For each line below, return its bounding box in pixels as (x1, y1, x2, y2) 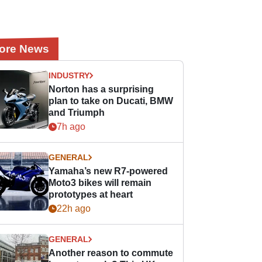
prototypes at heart (49, 189, 133, 199)
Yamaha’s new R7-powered (49, 166, 168, 176)
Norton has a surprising (49, 84, 154, 94)
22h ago (57, 204, 91, 213)
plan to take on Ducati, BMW (49, 96, 174, 106)
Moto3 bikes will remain (49, 178, 152, 188)
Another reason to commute (49, 248, 174, 258)
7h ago (57, 122, 86, 132)
